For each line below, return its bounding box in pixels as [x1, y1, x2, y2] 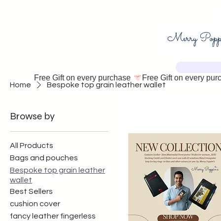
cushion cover [10, 199, 60, 208]
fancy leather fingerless [10, 212, 96, 220]
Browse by [10, 110, 55, 122]
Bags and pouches [10, 153, 78, 162]
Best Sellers [10, 187, 53, 195]
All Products [10, 141, 53, 149]
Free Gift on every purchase [34, 73, 133, 82]
